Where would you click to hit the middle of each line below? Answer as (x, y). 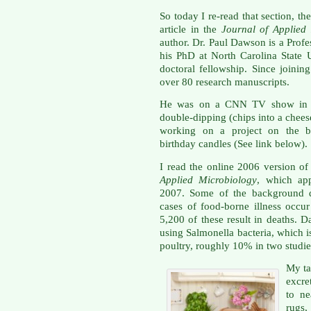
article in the (191, 30)
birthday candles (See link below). (234, 144)
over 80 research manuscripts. (225, 82)
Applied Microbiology (209, 179)
